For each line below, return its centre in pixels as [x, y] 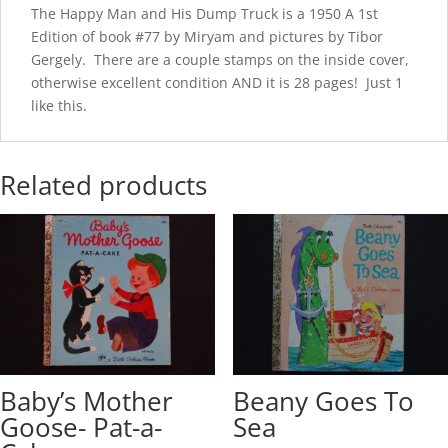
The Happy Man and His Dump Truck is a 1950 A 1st [204, 13]
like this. [59, 105]
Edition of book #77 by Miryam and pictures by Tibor [207, 36]
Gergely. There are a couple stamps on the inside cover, [220, 59]
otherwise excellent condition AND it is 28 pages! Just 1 [217, 82]
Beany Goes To [323, 401]
